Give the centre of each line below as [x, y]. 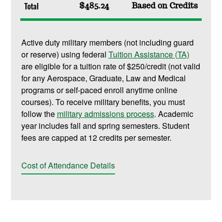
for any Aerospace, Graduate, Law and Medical [103, 78]
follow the [39, 114]
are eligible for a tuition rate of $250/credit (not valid [111, 66]
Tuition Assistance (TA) [149, 55]
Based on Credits [165, 6]
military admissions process [105, 114]
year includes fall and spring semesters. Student [105, 126]
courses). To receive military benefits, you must [103, 102]
